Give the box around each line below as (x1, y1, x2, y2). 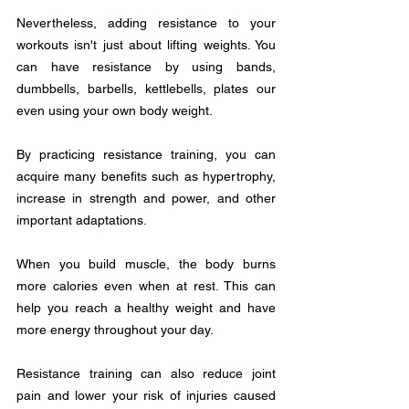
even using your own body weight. (16, 103, 213, 118)
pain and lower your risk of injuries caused (16, 388, 276, 403)
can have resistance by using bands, (16, 59, 276, 74)
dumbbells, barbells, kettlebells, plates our (16, 81, 276, 96)
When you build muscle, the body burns (16, 257, 276, 271)
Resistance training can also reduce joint (16, 366, 276, 381)
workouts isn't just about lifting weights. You (16, 37, 276, 52)
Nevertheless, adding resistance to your (16, 16, 276, 30)
